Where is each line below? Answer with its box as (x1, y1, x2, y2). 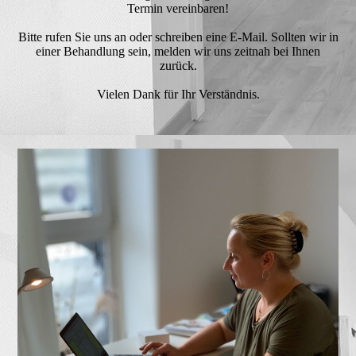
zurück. (159, 59, 197, 72)
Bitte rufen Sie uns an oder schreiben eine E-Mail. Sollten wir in (17, 30, 339, 44)
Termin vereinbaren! (127, 2, 229, 15)
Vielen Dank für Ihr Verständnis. (96, 87, 260, 101)
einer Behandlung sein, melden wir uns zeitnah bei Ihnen (36, 44, 320, 58)
